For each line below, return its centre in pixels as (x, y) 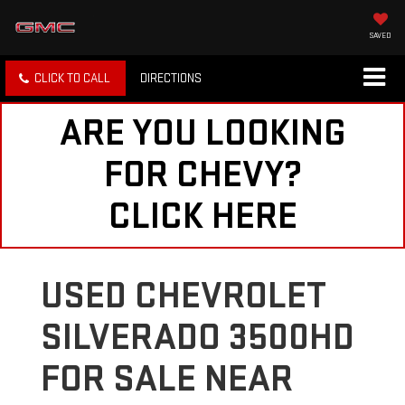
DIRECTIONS (171, 79)
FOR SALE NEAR (167, 380)
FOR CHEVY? (202, 175)
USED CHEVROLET (184, 297)
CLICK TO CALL (72, 79)
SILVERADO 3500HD (198, 338)
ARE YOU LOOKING (202, 134)
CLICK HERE (202, 217)
